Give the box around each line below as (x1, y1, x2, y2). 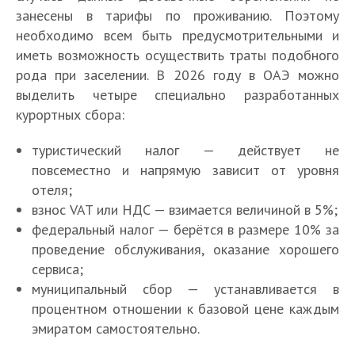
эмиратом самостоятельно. (32, 319, 200, 338)
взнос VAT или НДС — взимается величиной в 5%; (32, 200, 338, 219)
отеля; (32, 181, 72, 200)
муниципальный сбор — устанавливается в (32, 280, 339, 299)
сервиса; (32, 260, 83, 279)
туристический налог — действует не (32, 141, 339, 160)
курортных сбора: (16, 105, 124, 124)
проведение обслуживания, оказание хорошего (32, 240, 339, 259)
